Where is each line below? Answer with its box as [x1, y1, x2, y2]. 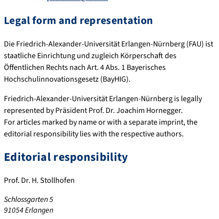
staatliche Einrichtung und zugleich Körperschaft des [4, 50, 176, 61]
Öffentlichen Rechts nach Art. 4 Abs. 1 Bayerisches [4, 62, 166, 73]
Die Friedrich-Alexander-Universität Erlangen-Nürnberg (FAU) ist [4, 38, 213, 49]
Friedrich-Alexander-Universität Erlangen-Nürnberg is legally [4, 93, 202, 104]
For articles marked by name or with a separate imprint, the [4, 116, 197, 128]
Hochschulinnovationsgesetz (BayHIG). [4, 73, 131, 85]
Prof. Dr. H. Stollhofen [4, 175, 75, 186]
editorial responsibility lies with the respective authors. [4, 128, 184, 139]
